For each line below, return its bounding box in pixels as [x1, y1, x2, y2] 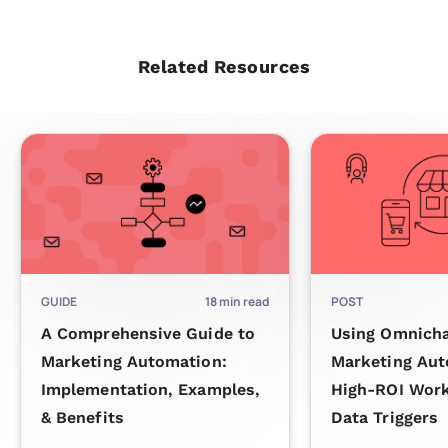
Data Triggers [331, 408, 439, 428]
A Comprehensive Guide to [41, 324, 255, 344]
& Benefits [41, 408, 124, 428]
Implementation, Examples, [41, 380, 261, 400]
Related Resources [137, 55, 311, 77]
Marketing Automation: [41, 352, 227, 372]
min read [219, 293, 269, 311]
